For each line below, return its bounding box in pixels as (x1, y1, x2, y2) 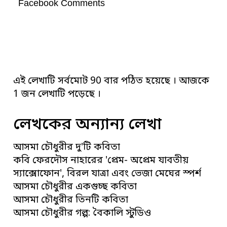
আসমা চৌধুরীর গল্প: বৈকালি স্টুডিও (13, 207, 152, 220)
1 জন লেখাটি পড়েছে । (13, 88, 101, 101)
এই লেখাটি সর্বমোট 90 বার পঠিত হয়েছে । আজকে (13, 75, 210, 88)
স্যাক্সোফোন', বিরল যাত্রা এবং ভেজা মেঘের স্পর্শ (13, 167, 202, 180)
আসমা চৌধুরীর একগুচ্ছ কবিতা (13, 180, 137, 194)
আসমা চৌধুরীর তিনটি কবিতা (13, 194, 129, 207)
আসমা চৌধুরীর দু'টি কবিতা (13, 141, 121, 154)
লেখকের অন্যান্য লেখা (13, 115, 162, 136)
